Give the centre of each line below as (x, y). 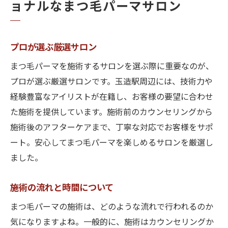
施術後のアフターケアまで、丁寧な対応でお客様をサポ (112, 128)
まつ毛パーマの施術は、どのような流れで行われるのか (112, 207)
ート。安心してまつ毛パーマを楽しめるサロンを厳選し (112, 143)
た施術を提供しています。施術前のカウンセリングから (111, 113)
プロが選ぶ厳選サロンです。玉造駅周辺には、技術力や (111, 82)
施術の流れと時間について (62, 188)
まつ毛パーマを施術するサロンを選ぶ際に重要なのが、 (112, 67)
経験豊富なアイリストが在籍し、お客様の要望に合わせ (112, 97)
